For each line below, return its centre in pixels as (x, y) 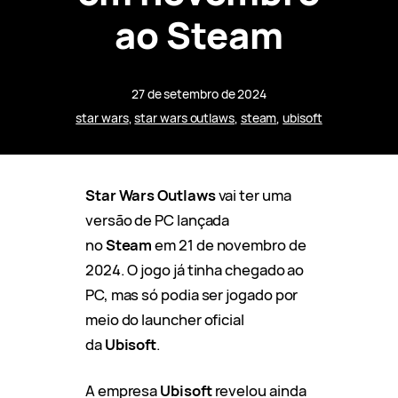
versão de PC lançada (158, 219)
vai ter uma (253, 195)
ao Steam (199, 34)
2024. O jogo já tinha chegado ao (195, 269)
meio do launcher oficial (165, 319)
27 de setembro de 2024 (199, 93)
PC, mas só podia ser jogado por (192, 294)
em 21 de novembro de (229, 244)
